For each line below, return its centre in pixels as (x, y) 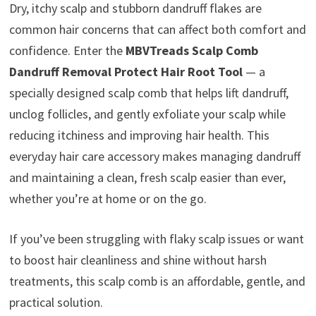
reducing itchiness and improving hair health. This (139, 135)
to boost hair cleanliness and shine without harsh (138, 260)
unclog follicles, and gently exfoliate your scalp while (147, 114)
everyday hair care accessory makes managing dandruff (154, 156)
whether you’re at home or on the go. (108, 199)
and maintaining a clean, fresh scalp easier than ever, (147, 177)
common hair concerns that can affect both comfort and (157, 29)
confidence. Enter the (67, 50)
